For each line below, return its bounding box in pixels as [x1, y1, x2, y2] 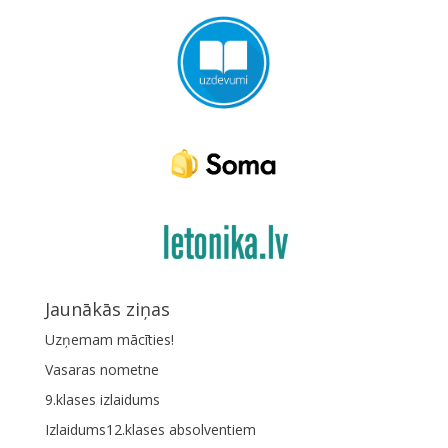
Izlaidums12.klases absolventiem [44, 420, 256, 439]
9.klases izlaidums [44, 390, 160, 409]
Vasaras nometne [44, 360, 159, 379]
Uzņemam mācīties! [44, 330, 174, 349]
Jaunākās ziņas [44, 297, 170, 321]
